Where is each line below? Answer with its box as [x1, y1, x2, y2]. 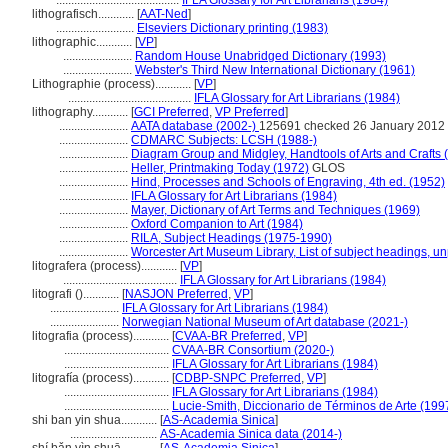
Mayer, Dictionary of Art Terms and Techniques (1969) [131, 203, 420, 217]
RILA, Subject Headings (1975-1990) [131, 231, 332, 245]
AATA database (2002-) [131, 119, 259, 133]
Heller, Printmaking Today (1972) [131, 161, 309, 175]
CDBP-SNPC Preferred [175, 371, 301, 385]
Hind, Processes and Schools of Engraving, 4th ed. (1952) [131, 175, 445, 189]
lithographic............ [32, 35, 135, 49]
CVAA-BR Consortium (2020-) [172, 343, 334, 357]
